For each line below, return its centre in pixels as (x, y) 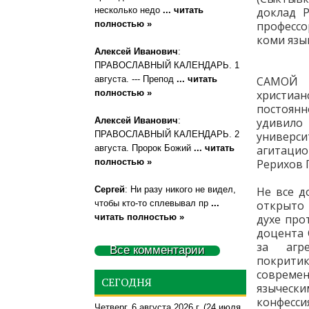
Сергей (110, 189)
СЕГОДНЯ (127, 282)
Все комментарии (157, 250)
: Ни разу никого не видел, (180, 189)
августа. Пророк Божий (144, 148)
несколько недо (129, 10)
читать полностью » (139, 217)
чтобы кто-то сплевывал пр (153, 203)
